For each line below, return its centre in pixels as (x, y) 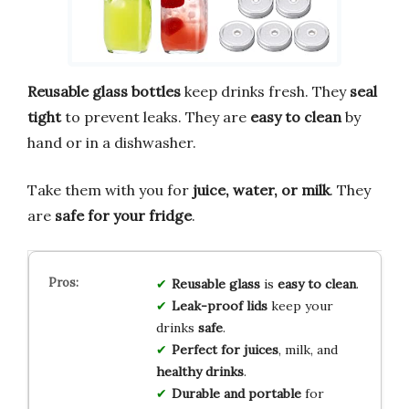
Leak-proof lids (219, 306)
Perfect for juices (225, 350)
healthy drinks (199, 372)
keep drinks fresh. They (265, 92)
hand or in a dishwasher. (112, 143)
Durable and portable (236, 394)
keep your (300, 306)
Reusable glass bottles (104, 92)
